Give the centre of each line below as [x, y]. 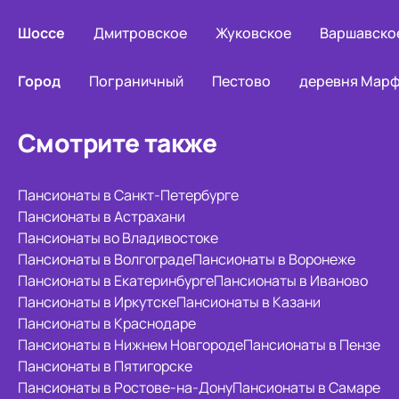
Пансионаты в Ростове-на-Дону [125, 387]
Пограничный [136, 81]
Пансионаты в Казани [248, 302]
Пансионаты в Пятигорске [105, 366]
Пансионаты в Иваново [291, 281]
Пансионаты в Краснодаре [107, 323]
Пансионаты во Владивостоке [118, 238]
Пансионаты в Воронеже [274, 259]
